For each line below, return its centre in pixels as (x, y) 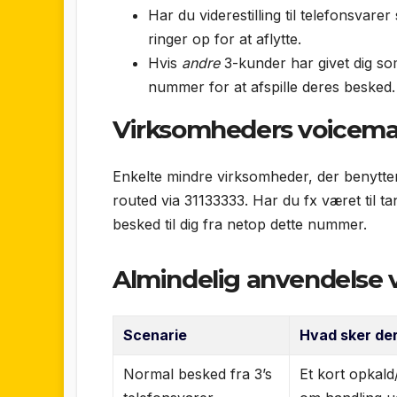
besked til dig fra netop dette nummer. (240, 225)
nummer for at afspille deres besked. (272, 86)
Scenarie (156, 335)
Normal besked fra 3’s (198, 374)
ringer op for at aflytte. (225, 39)
